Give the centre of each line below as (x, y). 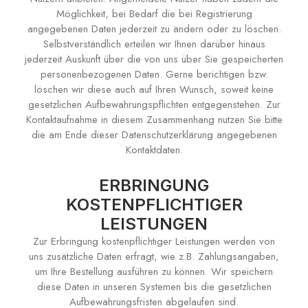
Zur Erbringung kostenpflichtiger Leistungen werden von (154, 241)
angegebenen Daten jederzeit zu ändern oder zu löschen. (154, 29)
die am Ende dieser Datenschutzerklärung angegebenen (154, 135)
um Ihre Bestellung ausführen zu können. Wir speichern (154, 272)
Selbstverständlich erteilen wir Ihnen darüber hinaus (154, 44)
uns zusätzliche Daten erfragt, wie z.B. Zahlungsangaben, (154, 256)
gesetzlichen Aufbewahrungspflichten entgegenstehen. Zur (154, 104)
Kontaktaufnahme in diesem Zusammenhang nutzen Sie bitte (154, 120)
